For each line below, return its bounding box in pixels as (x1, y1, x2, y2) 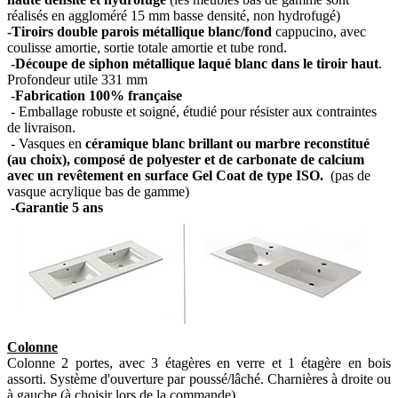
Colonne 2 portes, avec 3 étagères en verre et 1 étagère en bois (7, 355, 391, 371)
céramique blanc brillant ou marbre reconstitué (85, 136, 370, 152)
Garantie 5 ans (15, 200, 103, 216)
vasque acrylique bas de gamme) (7, 184, 189, 200)
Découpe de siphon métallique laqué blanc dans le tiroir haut (15, 56, 378, 72)
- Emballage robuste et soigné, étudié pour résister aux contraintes (7, 104, 377, 120)
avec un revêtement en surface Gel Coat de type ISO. (7, 168, 323, 184)
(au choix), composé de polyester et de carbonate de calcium (7, 152, 364, 168)
